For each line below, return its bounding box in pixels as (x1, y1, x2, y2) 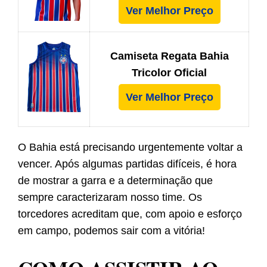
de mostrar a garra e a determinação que (18, 175, 213, 187)
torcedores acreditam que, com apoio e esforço (18, 208, 242, 221)
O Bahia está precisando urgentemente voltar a (18, 141, 243, 154)
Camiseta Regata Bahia (110, 50, 229, 63)
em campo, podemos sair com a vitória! (18, 225, 205, 237)
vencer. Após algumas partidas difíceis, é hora (18, 158, 237, 170)
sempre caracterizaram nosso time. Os (18, 191, 202, 204)
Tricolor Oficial (132, 67, 207, 79)
